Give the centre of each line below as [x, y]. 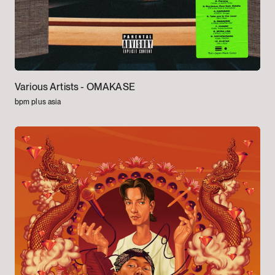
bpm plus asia [38, 102]
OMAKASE [110, 87]
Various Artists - [50, 87]
